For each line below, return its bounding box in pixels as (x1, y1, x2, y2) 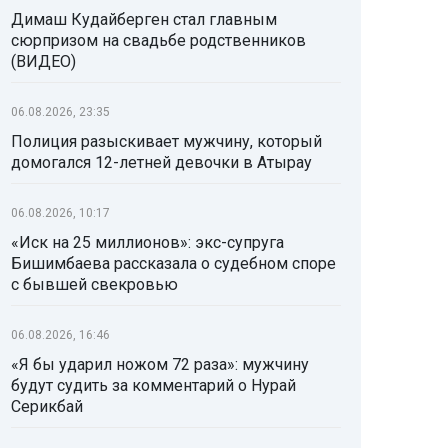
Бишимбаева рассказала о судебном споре (11, 254, 336, 274)
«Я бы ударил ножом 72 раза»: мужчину (11, 355, 309, 375)
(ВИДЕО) (11, 52, 76, 72)
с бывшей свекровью (11, 275, 178, 295)
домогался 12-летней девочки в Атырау (11, 153, 312, 173)
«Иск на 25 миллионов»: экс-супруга (11, 233, 284, 253)
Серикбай (11, 397, 83, 417)
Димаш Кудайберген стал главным (11, 10, 277, 30)
